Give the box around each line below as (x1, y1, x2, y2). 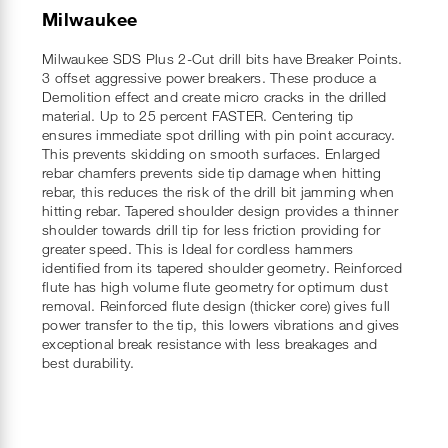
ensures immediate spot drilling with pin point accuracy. (42, 125, 396, 143)
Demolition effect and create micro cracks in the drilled (42, 87, 387, 105)
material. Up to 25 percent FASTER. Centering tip (42, 106, 354, 124)
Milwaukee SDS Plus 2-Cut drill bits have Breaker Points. (42, 49, 403, 67)
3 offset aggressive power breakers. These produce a (42, 68, 377, 86)
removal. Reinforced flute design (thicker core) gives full (42, 296, 391, 314)
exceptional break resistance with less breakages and (42, 334, 378, 352)
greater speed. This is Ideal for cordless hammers (42, 239, 354, 257)
